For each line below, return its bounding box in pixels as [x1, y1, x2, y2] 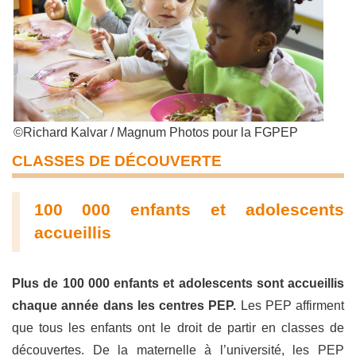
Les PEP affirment [236, 298, 344, 312]
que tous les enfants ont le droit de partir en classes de [12, 320, 344, 335]
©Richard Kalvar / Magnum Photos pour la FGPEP [14, 126, 298, 140]
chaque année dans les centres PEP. [12, 298, 237, 312]
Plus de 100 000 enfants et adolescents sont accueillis [12, 276, 344, 290]
